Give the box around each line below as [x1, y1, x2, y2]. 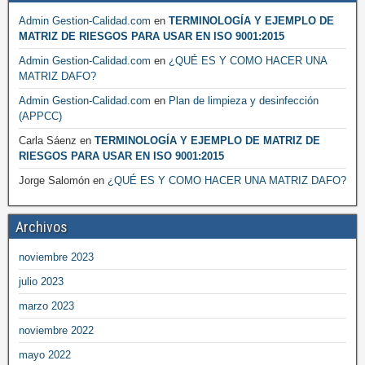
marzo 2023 [19, 300, 74, 312]
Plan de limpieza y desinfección [169, 95, 319, 107]
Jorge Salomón [19, 174, 90, 187]
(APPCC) [19, 110, 62, 122]
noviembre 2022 [19, 324, 94, 336]
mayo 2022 [19, 349, 71, 361]
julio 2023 [19, 275, 64, 288]
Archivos [15, 218, 68, 235]
